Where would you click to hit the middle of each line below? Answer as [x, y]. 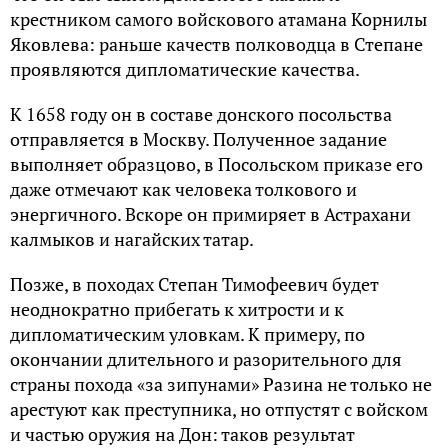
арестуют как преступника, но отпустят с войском [219, 409]
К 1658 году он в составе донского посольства [201, 114]
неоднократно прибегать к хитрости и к [177, 309]
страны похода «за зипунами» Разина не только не [221, 384]
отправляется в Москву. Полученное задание [198, 139]
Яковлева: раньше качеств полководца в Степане [216, 44]
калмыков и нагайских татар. [132, 239]
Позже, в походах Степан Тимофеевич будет [194, 284]
